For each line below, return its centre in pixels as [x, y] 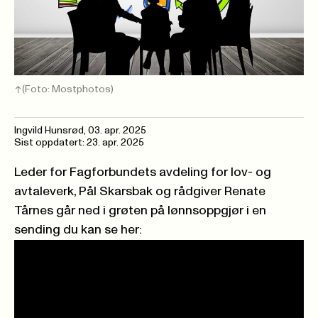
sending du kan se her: [78, 230]
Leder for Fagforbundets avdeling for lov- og [143, 172]
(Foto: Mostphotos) [68, 89]
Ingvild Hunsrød [49, 130]
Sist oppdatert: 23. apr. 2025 [79, 142]
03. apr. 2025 [117, 130]
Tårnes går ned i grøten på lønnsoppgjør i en [140, 210]
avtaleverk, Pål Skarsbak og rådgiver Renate [140, 191]
